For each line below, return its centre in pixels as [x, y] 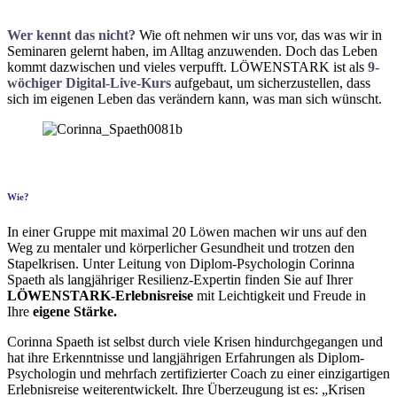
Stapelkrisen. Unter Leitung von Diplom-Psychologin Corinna [181, 264]
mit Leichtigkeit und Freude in [281, 296]
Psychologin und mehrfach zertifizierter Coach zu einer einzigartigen [198, 374]
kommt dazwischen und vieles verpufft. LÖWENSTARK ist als [187, 67]
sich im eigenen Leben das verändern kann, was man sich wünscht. [195, 99]
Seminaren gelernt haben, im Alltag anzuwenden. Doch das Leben [192, 51]
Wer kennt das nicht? [71, 35]
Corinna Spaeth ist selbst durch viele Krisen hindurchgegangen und [195, 342]
